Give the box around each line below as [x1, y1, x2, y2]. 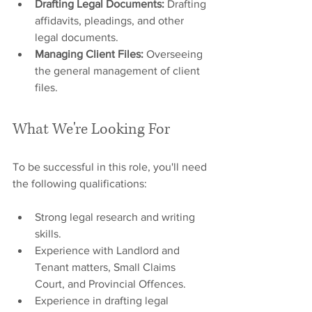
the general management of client [35, 65, 203, 77]
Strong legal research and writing [35, 211, 198, 223]
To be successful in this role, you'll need [13, 161, 210, 173]
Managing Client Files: [35, 48, 143, 60]
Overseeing [143, 48, 205, 60]
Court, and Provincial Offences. [35, 278, 186, 290]
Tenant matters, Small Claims [35, 261, 178, 273]
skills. [35, 228, 61, 240]
